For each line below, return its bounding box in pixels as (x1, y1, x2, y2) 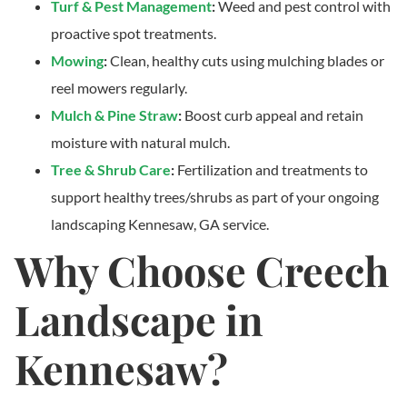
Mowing (51, 51, 104, 69)
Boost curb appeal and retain (184, 105, 363, 124)
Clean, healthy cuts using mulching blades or (110, 51, 384, 69)
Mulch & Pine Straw (51, 105, 178, 124)
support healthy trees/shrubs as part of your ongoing (51, 187, 379, 205)
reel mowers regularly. (51, 78, 187, 96)
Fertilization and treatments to (177, 160, 368, 178)
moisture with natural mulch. (51, 133, 230, 151)
